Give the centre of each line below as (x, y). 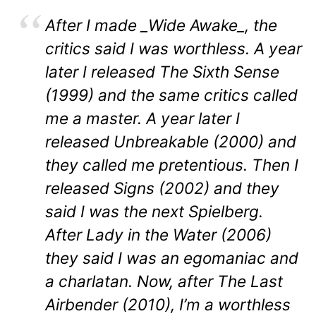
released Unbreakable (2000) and (171, 142)
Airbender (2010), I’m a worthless (168, 305)
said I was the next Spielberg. (154, 212)
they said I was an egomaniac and (172, 258)
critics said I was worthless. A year (174, 49)
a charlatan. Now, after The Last (164, 281)
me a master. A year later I (142, 119)
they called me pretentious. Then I (172, 165)
